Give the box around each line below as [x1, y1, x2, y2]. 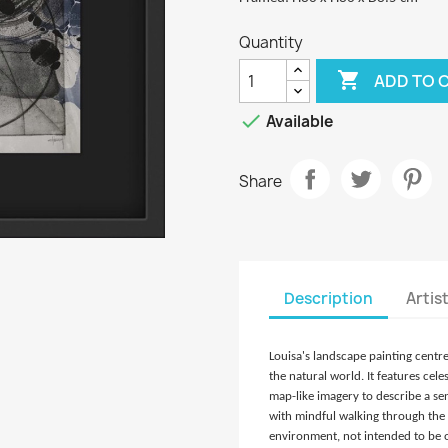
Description [284, 287, 373, 309]
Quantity [239, 32, 303, 54]
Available [263, 111, 333, 133]
